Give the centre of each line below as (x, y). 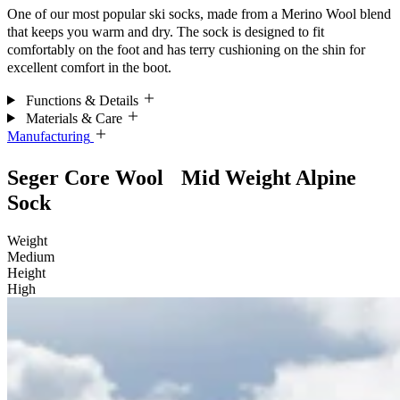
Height (26, 273)
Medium (31, 257)
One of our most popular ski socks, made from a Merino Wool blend (199, 13)
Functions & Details (82, 100)
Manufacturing (49, 136)
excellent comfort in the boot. (89, 67)
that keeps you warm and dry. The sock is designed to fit (166, 31)
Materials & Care (74, 118)
